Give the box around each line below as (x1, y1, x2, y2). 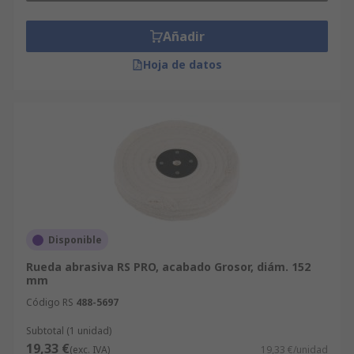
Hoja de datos (143, 57, 222, 72)
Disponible (48, 233, 102, 247)
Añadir (162, 28, 205, 45)
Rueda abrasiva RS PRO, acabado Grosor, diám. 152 (26, 259, 311, 274)
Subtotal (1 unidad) (26, 324, 111, 337)
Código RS (26, 296, 73, 309)
